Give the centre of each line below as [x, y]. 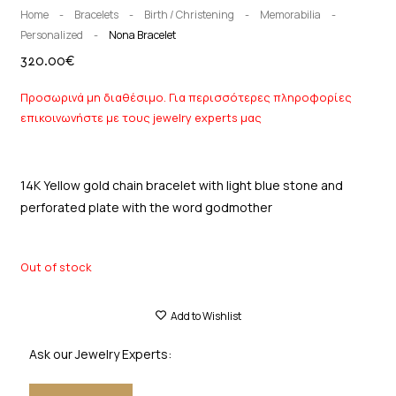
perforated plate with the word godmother [146, 207]
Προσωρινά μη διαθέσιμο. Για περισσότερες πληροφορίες [186, 97]
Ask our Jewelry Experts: [100, 354]
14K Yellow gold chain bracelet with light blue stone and [181, 185]
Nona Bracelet [142, 34]
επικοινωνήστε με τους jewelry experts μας [141, 117]
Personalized [51, 34]
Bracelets [96, 14]
